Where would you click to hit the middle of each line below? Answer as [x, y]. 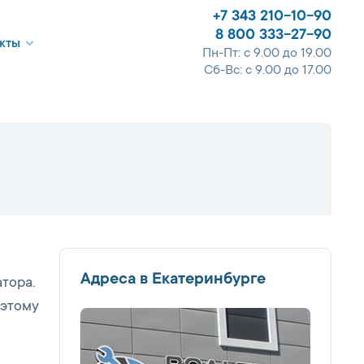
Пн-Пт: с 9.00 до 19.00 [267, 54]
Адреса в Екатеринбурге [173, 280]
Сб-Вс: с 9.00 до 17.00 [268, 71]
